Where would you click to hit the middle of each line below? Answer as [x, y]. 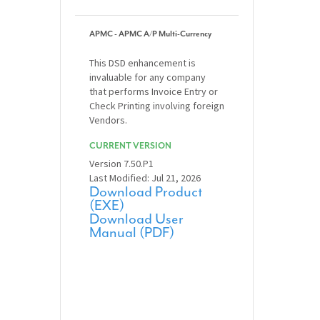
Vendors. [109, 120]
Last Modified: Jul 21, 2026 [145, 178]
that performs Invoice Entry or [154, 92]
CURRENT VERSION [131, 146]
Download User [137, 219]
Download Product [146, 192]
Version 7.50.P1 [122, 164]
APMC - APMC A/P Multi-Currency [151, 34]
